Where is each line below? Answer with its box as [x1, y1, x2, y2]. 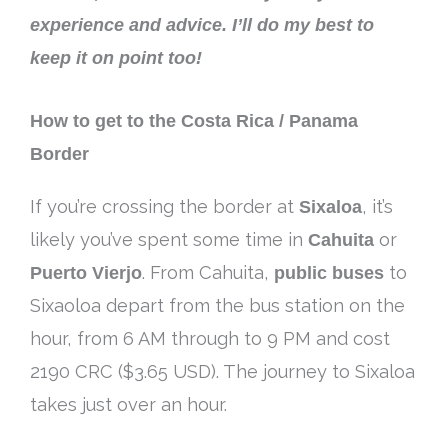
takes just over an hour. [30, 393, 227, 415]
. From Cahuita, [142, 261, 274, 283]
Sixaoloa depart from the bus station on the [30, 294, 405, 316]
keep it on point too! [30, 47, 202, 69]
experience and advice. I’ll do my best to [30, 14, 374, 36]
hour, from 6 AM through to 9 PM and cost [30, 327, 390, 349]
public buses [274, 261, 384, 283]
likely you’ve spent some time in [30, 228, 308, 250]
